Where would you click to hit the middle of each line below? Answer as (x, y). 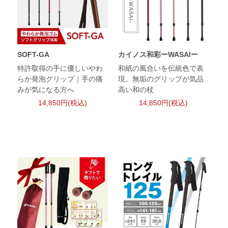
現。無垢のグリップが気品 (161, 79)
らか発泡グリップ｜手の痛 (60, 79)
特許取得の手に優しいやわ (60, 68)
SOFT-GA (34, 55)
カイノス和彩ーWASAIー (158, 55)
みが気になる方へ (46, 90)
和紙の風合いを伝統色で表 (161, 68)
